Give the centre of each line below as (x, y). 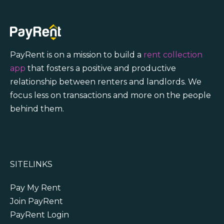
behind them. (37, 108)
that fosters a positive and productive (101, 68)
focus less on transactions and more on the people (110, 95)
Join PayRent (36, 201)
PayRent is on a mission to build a (77, 54)
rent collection (173, 54)
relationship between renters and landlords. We (106, 81)
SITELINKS (31, 164)
